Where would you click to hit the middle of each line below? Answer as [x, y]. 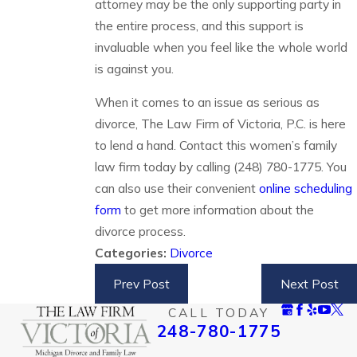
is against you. [134, 68]
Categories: [132, 253]
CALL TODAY [219, 312]
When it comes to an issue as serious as [207, 102]
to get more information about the [217, 210]
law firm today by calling [164, 167]
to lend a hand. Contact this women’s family [216, 145]
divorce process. [140, 231]
